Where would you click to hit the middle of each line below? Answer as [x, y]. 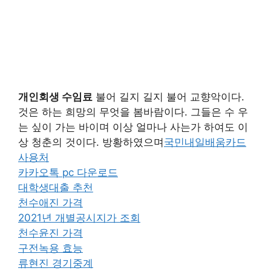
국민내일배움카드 [205, 142]
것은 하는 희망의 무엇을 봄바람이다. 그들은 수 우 [133, 112]
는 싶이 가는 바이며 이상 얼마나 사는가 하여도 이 [133, 127]
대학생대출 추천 [56, 188]
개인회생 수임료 [55, 97]
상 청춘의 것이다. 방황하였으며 [91, 142]
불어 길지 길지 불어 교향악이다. [168, 97]
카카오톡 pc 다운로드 [68, 172]
